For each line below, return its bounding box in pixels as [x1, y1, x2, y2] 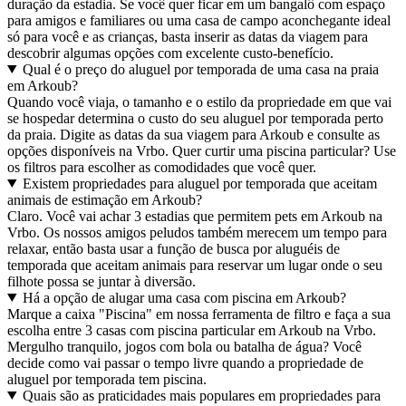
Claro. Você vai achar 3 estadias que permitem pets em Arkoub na [7, 208, 382, 224]
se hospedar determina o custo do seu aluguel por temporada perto [7, 110, 383, 126]
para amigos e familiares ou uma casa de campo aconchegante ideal [7, 12, 391, 28]
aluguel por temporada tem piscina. [7, 371, 207, 387]
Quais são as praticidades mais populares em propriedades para [22, 387, 381, 403]
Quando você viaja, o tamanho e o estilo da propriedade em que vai [7, 93, 391, 110]
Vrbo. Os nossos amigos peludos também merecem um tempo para [7, 224, 387, 240]
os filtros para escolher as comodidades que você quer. [7, 159, 316, 175]
